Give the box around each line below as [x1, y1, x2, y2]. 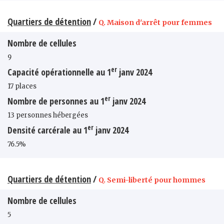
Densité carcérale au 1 [7, 123, 87, 136]
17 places [7, 81, 36, 90]
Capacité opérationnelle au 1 [7, 65, 111, 78]
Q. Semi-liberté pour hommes [98, 175, 205, 184]
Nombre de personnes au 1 [7, 94, 104, 107]
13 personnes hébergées [7, 110, 88, 119]
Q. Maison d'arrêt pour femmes [98, 17, 212, 27]
